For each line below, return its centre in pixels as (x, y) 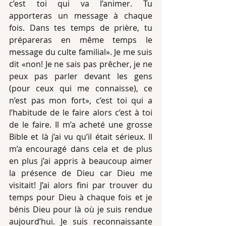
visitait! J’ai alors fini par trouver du (81, 185)
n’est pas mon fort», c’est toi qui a (81, 100)
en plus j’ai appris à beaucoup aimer (81, 161)
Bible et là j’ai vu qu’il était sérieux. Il (81, 137)
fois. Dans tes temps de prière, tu (81, 28)
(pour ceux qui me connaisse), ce (81, 88)
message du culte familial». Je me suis (81, 52)
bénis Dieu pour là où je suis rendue (81, 209)
